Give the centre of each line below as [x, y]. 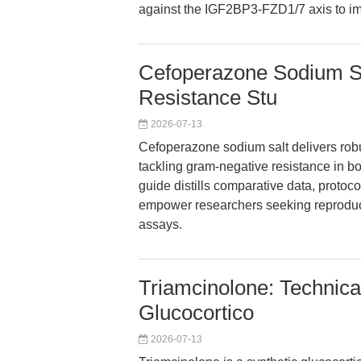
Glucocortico [196, 313]
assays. [160, 224]
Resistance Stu [208, 98]
